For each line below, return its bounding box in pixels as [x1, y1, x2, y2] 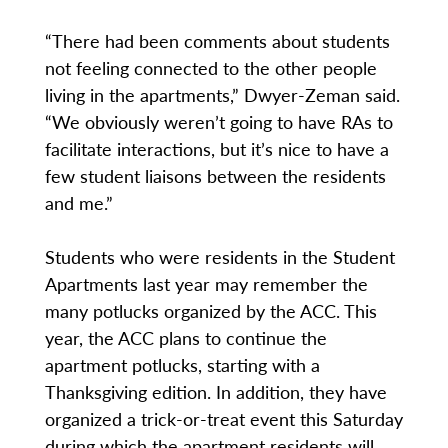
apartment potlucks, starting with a [44, 352, 320, 378]
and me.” [44, 190, 113, 216]
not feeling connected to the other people [44, 55, 377, 81]
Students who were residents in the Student [44, 244, 395, 270]
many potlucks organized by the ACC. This [44, 298, 377, 324]
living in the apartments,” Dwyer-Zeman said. [44, 82, 400, 108]
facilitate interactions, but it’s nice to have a [44, 136, 389, 162]
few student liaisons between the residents [44, 163, 386, 189]
